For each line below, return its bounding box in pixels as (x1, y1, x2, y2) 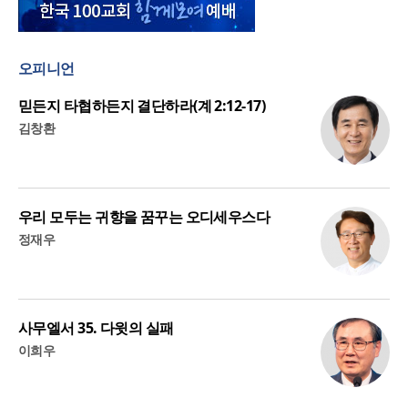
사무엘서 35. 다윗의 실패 (18, 318, 174, 339)
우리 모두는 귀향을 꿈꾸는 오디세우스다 (18, 207, 270, 228)
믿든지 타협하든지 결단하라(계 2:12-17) (18, 96, 265, 117)
